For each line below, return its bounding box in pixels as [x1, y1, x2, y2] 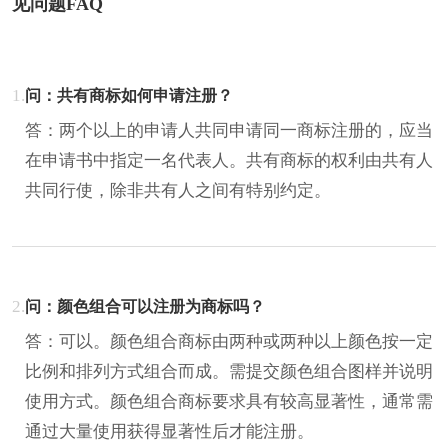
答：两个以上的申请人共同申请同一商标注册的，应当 [25, 120, 433, 140]
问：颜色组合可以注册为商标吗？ [25, 297, 265, 315]
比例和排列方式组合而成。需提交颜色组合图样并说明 [25, 361, 433, 381]
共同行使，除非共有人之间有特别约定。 [25, 180, 331, 200]
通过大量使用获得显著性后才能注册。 [25, 421, 314, 441]
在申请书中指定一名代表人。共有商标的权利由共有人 [25, 150, 433, 170]
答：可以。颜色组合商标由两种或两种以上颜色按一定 [25, 331, 433, 351]
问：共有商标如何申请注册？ [25, 86, 233, 104]
